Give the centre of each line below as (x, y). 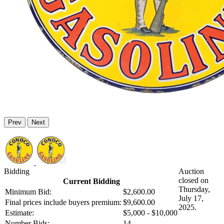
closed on (193, 180)
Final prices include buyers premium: (63, 202)
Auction (191, 171)
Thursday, (194, 189)
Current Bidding (91, 181)
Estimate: (19, 213)
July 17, (191, 198)
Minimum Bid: (28, 192)
